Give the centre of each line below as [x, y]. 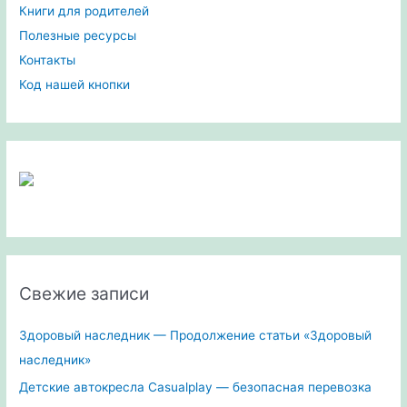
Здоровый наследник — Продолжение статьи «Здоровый [196, 335]
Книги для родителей [84, 11]
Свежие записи [84, 293]
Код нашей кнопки [75, 85]
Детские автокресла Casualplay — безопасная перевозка [196, 387]
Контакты [48, 60]
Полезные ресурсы [78, 36]
